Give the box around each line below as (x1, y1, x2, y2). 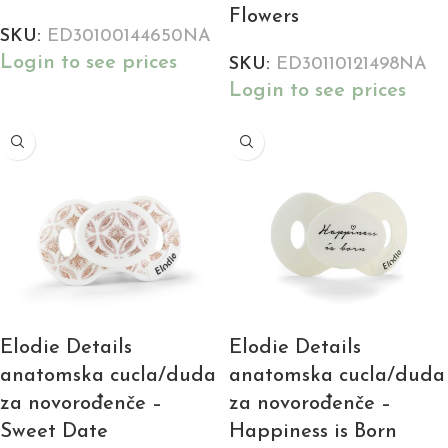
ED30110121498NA (276, 54, 427, 74)
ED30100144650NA (47, 26, 211, 46)
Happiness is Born (229, 421, 397, 442)
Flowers (229, 6, 299, 27)
